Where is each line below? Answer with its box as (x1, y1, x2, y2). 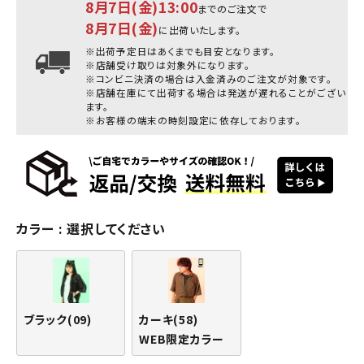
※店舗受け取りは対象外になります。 (85, 58, 250, 71)
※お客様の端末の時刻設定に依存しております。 (85, 113, 301, 127)
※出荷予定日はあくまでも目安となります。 (85, 44, 275, 58)
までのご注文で (197, 2, 267, 15)
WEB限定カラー (139, 331, 224, 348)
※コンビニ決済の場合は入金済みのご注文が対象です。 (85, 71, 332, 85)
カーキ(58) (139, 311, 210, 328)
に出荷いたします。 (158, 23, 241, 37)
